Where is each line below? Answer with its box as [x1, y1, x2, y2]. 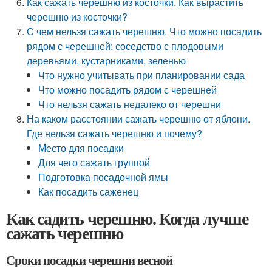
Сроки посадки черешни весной [6, 251, 172, 269]
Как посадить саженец [38, 185, 139, 199]
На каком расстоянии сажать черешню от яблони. [27, 112, 251, 126]
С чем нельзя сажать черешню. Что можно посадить [27, 24, 262, 38]
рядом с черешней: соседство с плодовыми [27, 39, 224, 53]
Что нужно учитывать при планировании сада [38, 68, 245, 82]
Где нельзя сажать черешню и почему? [27, 126, 203, 140]
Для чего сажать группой [38, 155, 151, 169]
